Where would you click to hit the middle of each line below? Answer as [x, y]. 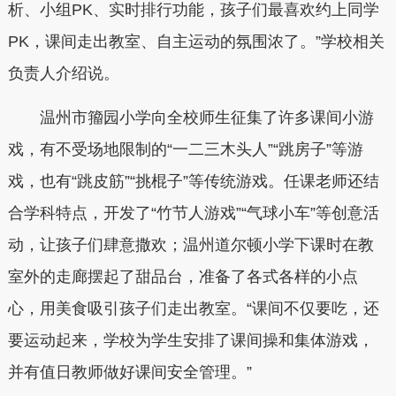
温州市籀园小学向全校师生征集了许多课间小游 [190, 117]
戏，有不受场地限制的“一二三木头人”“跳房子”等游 [185, 149]
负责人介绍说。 [63, 74]
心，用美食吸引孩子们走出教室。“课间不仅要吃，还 [193, 308]
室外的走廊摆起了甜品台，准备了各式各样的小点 [183, 276]
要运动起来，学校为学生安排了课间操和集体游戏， [190, 340]
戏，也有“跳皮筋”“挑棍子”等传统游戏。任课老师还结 [193, 181]
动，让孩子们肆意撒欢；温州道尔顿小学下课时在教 [190, 244]
